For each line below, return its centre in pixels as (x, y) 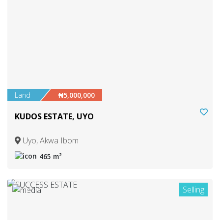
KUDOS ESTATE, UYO (54, 116)
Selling (193, 189)
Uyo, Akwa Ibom (50, 140)
